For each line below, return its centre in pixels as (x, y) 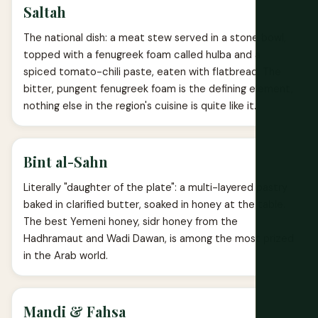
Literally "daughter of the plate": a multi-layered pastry (155, 188)
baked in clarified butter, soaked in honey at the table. (154, 205)
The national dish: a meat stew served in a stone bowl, (155, 38)
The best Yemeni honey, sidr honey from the (131, 222)
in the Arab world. (66, 256)
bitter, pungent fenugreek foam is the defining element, (158, 89)
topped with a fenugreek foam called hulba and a (142, 55)
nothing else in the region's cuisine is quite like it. (140, 106)
